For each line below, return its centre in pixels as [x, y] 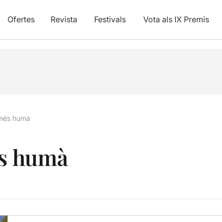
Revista [64, 19]
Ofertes [21, 19]
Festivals [110, 19]
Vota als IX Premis [176, 19]
